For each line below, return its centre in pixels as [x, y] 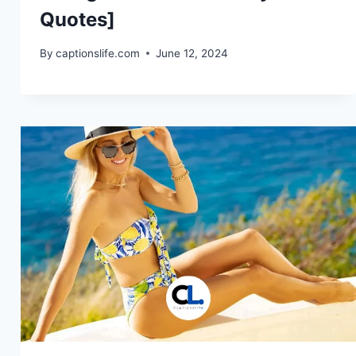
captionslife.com [97, 53]
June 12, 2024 [192, 53]
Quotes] [77, 20]
